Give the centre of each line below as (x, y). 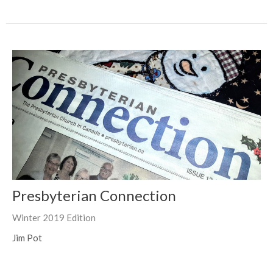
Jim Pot (27, 237)
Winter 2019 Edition (54, 217)
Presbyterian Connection (94, 195)
